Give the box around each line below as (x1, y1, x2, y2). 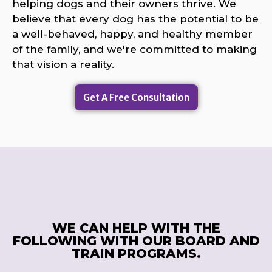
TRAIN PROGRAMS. (71, 246, 201, 262)
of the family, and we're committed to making (12, 43, 257, 56)
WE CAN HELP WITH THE (52, 220, 220, 236)
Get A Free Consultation (83, 92, 189, 104)
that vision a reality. (12, 58, 114, 71)
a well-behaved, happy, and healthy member (12, 28, 253, 41)
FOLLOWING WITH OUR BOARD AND (12, 233, 260, 249)
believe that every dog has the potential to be (12, 13, 259, 25)
